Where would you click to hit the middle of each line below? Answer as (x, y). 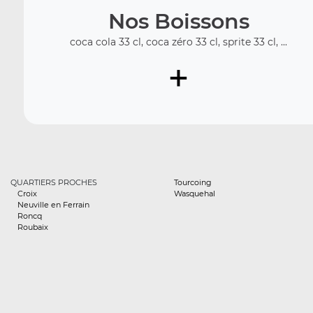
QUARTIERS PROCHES (54, 182)
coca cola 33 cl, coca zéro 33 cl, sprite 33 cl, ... (179, 42)
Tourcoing (193, 182)
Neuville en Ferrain (53, 205)
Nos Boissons (179, 21)
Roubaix (33, 227)
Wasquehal (195, 194)
